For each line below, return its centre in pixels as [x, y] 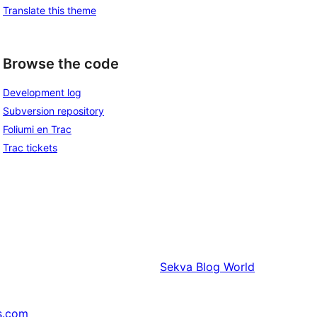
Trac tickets [30, 148]
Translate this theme [50, 10]
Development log [42, 93]
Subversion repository [53, 111]
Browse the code [61, 63]
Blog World [225, 267]
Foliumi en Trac [37, 129]
